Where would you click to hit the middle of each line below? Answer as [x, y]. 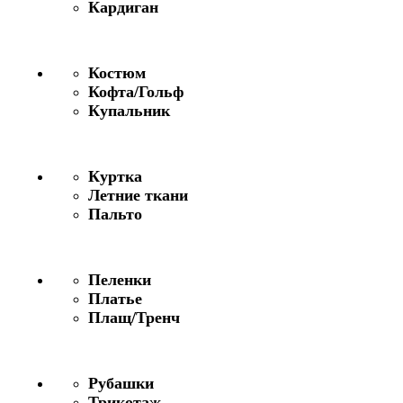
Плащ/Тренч [134, 317]
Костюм [117, 72]
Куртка [115, 176]
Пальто [115, 214]
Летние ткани [138, 195]
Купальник [129, 110]
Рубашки [121, 383]
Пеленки [120, 279]
